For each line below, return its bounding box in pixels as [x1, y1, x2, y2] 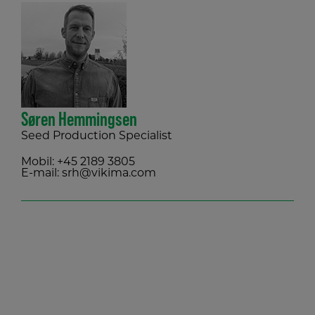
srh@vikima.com [62, 168, 156, 180]
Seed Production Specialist [21, 131, 172, 143]
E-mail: [21, 168, 62, 180]
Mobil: [21, 157, 57, 169]
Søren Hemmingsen [21, 108, 137, 131]
